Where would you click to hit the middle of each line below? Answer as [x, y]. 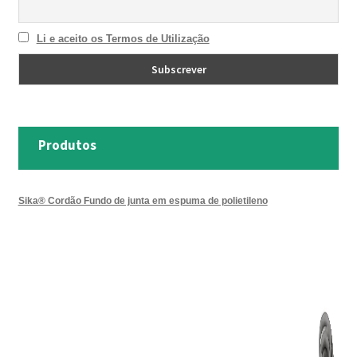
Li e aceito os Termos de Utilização [123, 38]
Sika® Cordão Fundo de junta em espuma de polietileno [143, 201]
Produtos [67, 145]
